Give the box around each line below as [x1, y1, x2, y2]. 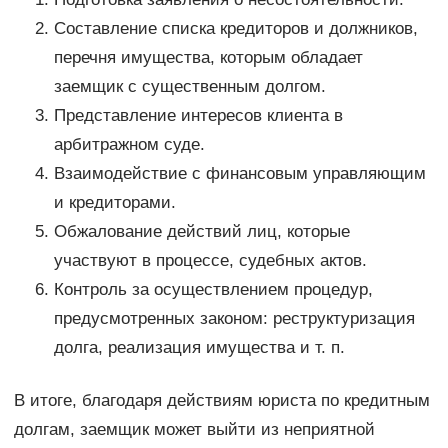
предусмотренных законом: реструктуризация [53, 309, 415, 329]
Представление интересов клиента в [53, 106, 343, 126]
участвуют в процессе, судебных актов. [53, 251, 367, 271]
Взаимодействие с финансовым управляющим [53, 164, 426, 184]
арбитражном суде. [53, 135, 205, 155]
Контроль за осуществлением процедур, [53, 280, 373, 300]
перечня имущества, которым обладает [53, 48, 363, 68]
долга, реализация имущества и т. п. [53, 338, 345, 358]
